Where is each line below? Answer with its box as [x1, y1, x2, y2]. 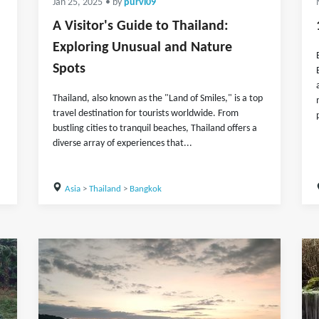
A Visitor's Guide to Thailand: [53, 19, 229, 33]
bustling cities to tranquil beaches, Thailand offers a [53, 123, 257, 134]
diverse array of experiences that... [53, 138, 192, 149]
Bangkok [129, 184, 162, 194]
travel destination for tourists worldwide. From [53, 108, 239, 119]
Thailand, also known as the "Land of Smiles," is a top [53, 93, 263, 104]
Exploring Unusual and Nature [53, 41, 232, 55]
